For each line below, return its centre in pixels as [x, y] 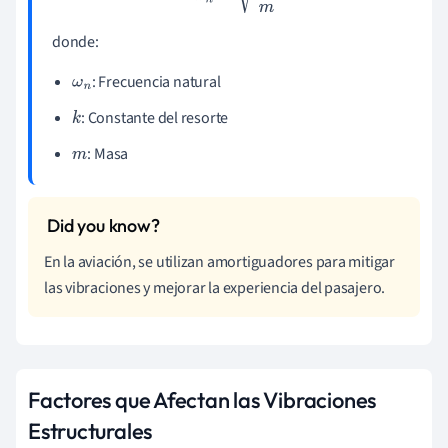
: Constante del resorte [155, 117]
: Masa [108, 153]
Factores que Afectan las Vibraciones [202, 399]
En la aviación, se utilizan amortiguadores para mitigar [219, 261]
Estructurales [90, 430]
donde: [75, 41]
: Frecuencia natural [156, 81]
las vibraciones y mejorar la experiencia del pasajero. [215, 287]
